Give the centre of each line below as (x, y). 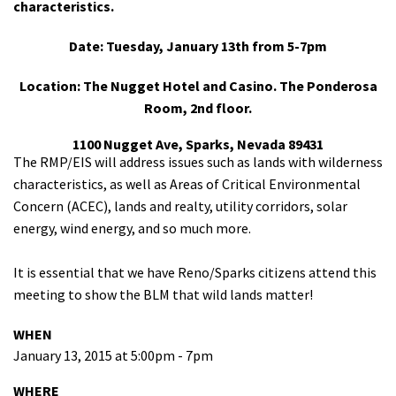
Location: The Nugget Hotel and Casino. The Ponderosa (198, 86)
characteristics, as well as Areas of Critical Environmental (187, 184)
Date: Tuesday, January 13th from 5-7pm (198, 46)
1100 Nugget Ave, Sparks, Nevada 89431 (198, 144)
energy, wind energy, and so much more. (132, 228)
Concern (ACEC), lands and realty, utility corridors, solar (180, 206)
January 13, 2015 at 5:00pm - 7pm (113, 355)
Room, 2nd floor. (198, 108)
